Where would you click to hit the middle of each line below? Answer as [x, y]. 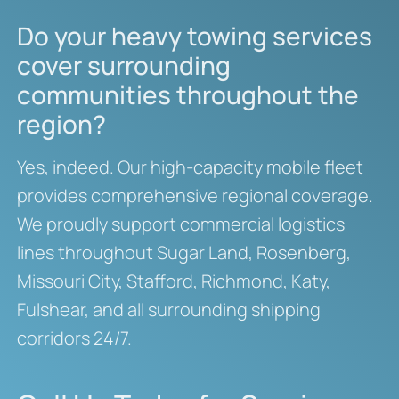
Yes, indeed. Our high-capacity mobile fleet [190, 167]
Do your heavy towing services [194, 35]
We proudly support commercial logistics [180, 224]
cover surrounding [123, 65]
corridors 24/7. [74, 338]
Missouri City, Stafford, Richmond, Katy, [173, 281]
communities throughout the [187, 94]
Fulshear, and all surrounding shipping [168, 309]
